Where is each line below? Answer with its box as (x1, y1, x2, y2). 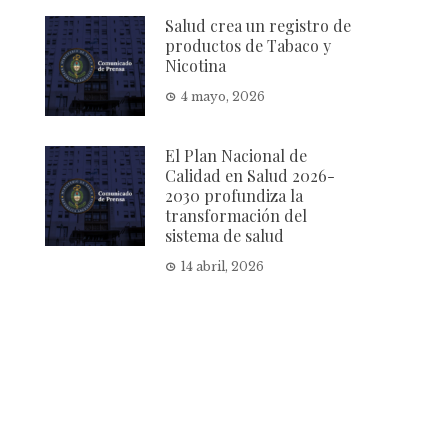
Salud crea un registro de (165, 14, 352, 36)
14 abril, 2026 (181, 258, 265, 274)
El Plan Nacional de (165, 144, 308, 166)
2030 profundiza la (165, 184, 304, 206)
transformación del (165, 204, 308, 226)
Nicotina (165, 54, 227, 76)
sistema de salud (165, 224, 285, 246)
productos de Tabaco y (165, 34, 332, 56)
